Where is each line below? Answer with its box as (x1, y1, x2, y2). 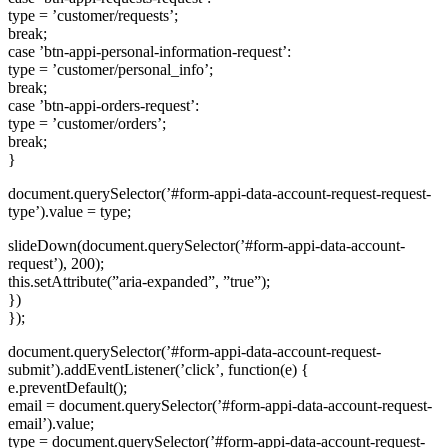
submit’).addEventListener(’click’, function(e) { (8, 360, 309, 378)
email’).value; (8, 414, 94, 432)
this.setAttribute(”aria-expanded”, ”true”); (8, 272, 270, 290)
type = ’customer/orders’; (8, 114, 166, 132)
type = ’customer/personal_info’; (8, 60, 213, 78)
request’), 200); (8, 254, 104, 272)
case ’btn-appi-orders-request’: (8, 96, 199, 114)
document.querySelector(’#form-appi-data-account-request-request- (8, 184, 431, 202)
